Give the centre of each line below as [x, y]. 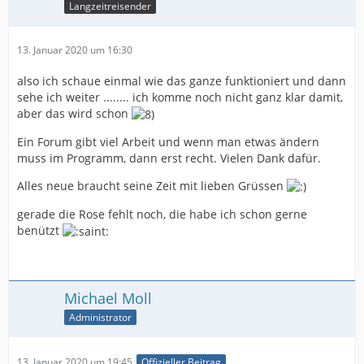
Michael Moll [108, 299]
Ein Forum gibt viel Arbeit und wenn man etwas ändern [168, 141]
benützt [40, 231]
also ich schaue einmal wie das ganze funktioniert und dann [182, 80]
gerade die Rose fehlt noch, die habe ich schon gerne [162, 214]
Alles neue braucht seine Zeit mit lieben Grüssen [152, 185]
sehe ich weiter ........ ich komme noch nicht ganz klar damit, [180, 97]
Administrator [100, 318]
